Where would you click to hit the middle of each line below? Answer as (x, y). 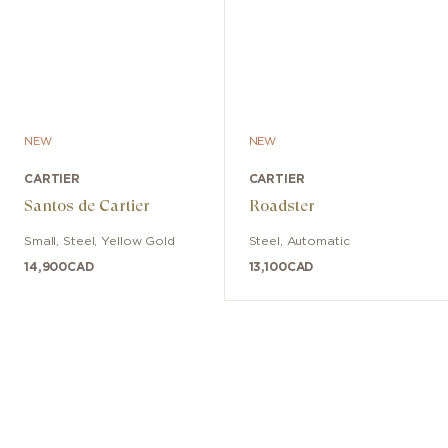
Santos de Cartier (87, 206)
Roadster (281, 206)
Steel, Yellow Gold (119, 241)
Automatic (318, 241)
